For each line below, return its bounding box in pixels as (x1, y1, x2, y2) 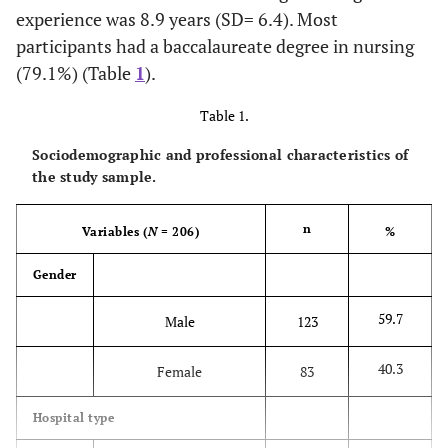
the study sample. (32, 166, 157, 186)
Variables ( (81, 223, 149, 239)
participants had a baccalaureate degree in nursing (16, 33, 414, 58)
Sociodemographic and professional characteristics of (32, 144, 409, 164)
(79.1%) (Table (16, 60, 135, 85)
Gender (33, 266, 77, 282)
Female (157, 361, 202, 381)
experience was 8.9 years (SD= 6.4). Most (16, 6, 338, 31)
